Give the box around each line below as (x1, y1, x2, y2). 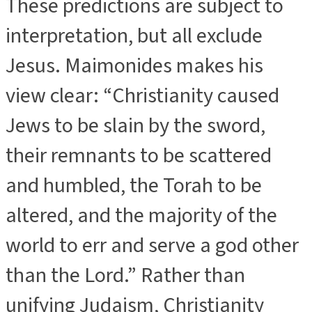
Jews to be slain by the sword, (6, 110, 265, 141)
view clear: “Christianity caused (6, 80, 279, 111)
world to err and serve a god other (6, 230, 299, 260)
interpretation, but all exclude (6, 20, 263, 51)
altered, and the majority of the (6, 200, 277, 231)
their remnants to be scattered (6, 140, 272, 171)
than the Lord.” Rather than (6, 260, 245, 290)
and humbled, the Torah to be (6, 170, 262, 201)
